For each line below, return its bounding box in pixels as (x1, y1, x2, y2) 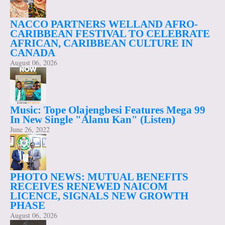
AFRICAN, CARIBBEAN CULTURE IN (10, 37, 193, 49)
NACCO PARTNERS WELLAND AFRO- (10, 18, 198, 30)
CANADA (10, 46, 55, 59)
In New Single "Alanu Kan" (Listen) (10, 113, 175, 126)
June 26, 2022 (10, 124, 50, 134)
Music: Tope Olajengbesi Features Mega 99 (10, 103, 205, 116)
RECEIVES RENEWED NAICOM (10, 180, 168, 192)
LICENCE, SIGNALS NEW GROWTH (10, 189, 188, 202)
